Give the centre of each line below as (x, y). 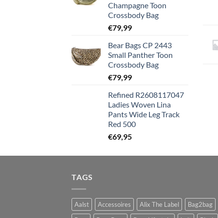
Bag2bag (200, 204)
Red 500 (122, 124)
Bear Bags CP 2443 (140, 45)
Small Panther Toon (140, 55)
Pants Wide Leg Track (144, 114)
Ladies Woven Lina (139, 105)
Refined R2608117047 (146, 95)
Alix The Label (159, 204)
